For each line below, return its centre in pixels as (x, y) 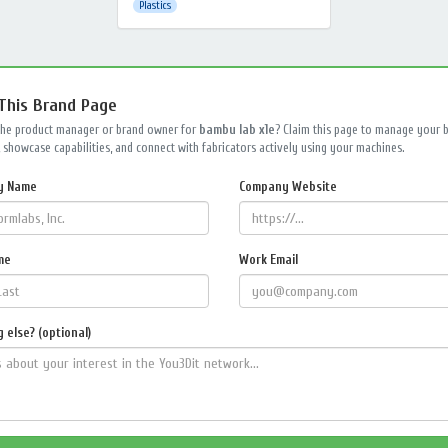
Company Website (288, 186)
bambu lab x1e (237, 129)
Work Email (268, 259)
